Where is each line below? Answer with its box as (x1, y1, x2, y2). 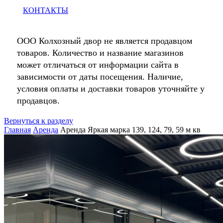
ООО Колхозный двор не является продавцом (16, 36, 192, 46)
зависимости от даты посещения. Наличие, (16, 72, 183, 82)
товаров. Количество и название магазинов (16, 48, 184, 58)
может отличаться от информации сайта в (16, 60, 179, 70)
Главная (4, 125, 31, 134)
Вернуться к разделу (4, 116, 73, 125)
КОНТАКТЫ (23, 6, 68, 14)
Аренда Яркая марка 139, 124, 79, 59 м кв (60, 125, 201, 134)
